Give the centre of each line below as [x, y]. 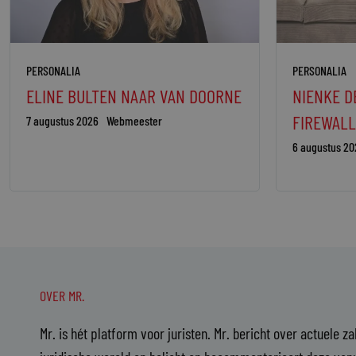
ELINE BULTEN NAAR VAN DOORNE [134, 96]
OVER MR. [62, 296]
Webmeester [134, 121]
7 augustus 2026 [62, 121]
